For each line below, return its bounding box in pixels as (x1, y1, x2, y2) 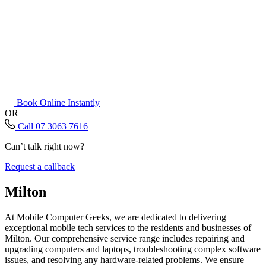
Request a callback (5, 161, 75, 172)
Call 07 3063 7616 (18, 121, 88, 132)
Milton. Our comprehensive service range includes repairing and (5, 233, 245, 243)
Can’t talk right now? (5, 141, 84, 152)
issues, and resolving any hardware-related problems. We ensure (5, 254, 244, 265)
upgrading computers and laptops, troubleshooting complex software (5, 243, 261, 254)
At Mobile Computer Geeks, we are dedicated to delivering (5, 211, 226, 222)
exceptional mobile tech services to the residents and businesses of (5, 222, 251, 233)
